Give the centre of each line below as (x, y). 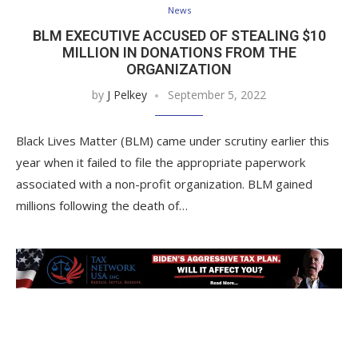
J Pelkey (127, 94)
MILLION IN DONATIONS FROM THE (179, 52)
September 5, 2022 (217, 94)
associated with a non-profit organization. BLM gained (164, 183)
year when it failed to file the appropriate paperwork (161, 162)
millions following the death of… (102, 205)
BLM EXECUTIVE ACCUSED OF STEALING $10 (179, 35)
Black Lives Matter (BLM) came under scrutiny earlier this (173, 140)
